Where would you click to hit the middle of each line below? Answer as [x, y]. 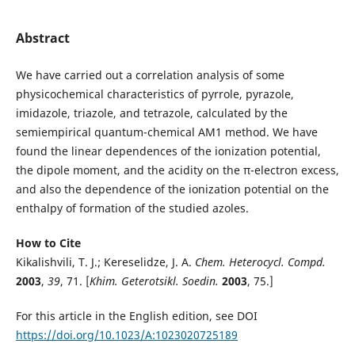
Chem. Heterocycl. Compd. [260, 262]
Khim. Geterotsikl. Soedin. [154, 281]
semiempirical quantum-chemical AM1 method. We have [166, 132]
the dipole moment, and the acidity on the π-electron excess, [177, 170]
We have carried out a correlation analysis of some [150, 74]
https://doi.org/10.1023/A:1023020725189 [126, 335]
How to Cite [48, 243]
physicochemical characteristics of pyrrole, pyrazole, [155, 94]
